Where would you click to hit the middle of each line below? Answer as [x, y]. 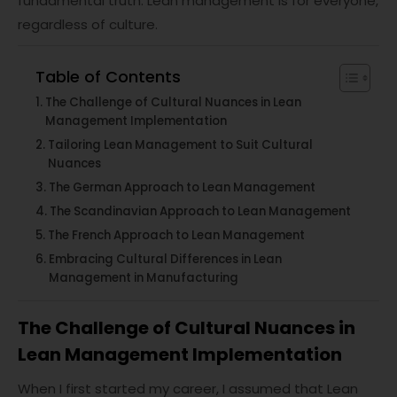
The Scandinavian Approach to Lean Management [200, 212]
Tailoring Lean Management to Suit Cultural [180, 145]
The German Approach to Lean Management [182, 188]
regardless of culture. [88, 25]
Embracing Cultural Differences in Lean [165, 260]
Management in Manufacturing [143, 278]
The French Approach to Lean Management [176, 236]
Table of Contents [108, 76]
